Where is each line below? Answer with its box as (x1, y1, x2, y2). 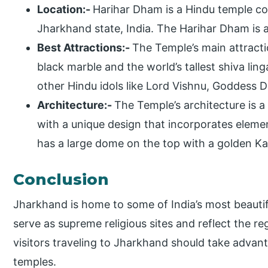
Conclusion (13, 170, 109, 190)
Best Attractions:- (37, 41, 133, 54)
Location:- (37, 3, 93, 16)
